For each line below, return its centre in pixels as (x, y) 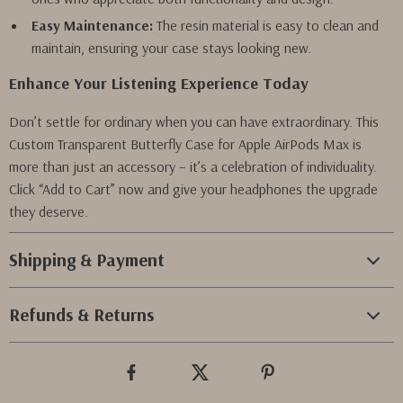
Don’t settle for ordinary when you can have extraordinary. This (194, 121)
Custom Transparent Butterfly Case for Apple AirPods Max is (185, 144)
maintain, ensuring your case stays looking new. (171, 48)
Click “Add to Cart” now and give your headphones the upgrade (193, 189)
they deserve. (49, 211)
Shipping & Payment (87, 260)
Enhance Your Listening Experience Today (159, 83)
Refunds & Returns (81, 314)
